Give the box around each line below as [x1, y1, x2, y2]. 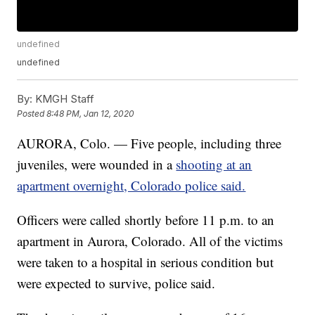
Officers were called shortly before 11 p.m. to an [17, 211, 275, 229]
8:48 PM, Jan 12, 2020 [46, 108, 135, 120]
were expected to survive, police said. [17, 274, 216, 292]
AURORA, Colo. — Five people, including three [17, 134, 282, 153]
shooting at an [176, 155, 252, 174]
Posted [17, 108, 47, 120]
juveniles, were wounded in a [17, 155, 176, 174]
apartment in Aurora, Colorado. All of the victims [17, 232, 283, 250]
